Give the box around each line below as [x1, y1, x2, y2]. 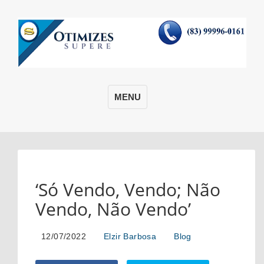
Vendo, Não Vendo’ [35, 197, 191, 222]
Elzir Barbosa [104, 232, 157, 242]
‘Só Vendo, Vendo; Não [35, 177, 220, 202]
